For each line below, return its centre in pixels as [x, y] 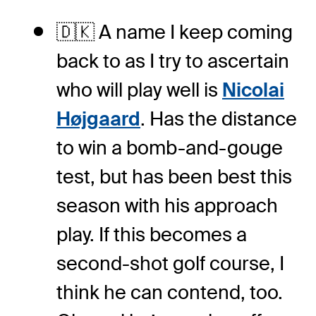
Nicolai [253, 90]
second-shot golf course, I [170, 264]
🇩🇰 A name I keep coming [175, 32]
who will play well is [139, 90]
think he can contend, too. [170, 293]
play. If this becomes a [152, 235]
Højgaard [98, 119]
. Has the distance [219, 119]
